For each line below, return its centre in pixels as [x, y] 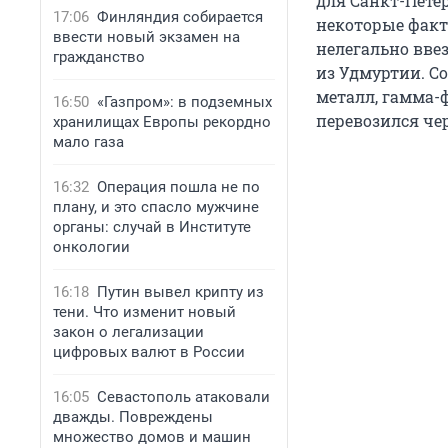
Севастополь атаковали [183, 397]
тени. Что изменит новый [144, 312]
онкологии [91, 247]
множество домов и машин [152, 437]
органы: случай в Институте [152, 227]
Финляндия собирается [180, 17]
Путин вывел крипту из [180, 292]
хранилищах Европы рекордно [162, 122]
